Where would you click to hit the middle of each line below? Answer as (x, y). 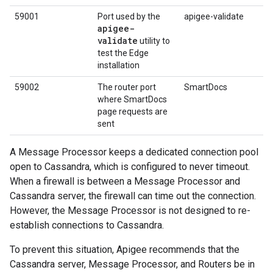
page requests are (133, 112)
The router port (127, 87)
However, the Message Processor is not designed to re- (130, 211)
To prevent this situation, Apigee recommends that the (125, 250)
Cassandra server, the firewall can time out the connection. (133, 196)
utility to (154, 41)
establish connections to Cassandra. (87, 225)
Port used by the (129, 16)
